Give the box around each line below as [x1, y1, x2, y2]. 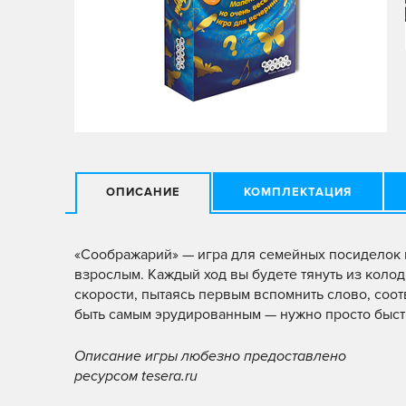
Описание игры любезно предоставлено [74, 347, 346, 365]
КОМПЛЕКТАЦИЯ [244, 185, 352, 199]
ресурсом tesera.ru [74, 367, 198, 385]
